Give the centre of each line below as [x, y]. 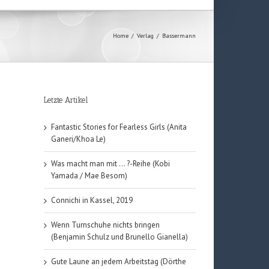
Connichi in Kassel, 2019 [92, 200]
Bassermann [179, 35]
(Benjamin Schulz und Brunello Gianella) [119, 237]
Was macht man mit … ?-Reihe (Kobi [110, 163]
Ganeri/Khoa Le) [78, 139]
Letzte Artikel [66, 100]
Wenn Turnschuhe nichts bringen [105, 225]
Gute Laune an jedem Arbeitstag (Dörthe [119, 261]
